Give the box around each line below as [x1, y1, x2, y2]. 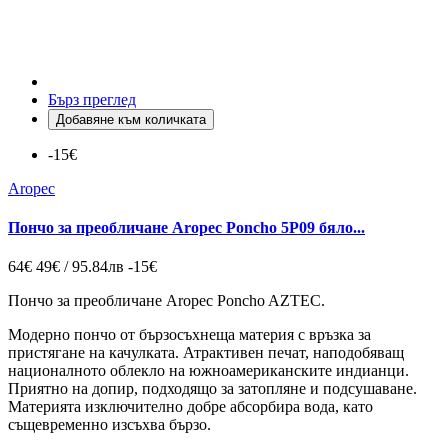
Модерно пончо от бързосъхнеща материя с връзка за [8, 326, 371, 344]
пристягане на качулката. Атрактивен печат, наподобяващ [8, 344, 404, 362]
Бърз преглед [48, 90, 136, 108]
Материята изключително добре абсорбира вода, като [8, 398, 373, 416]
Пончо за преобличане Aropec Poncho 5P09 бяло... [8, 218, 365, 236]
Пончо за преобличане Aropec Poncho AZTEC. [8, 292, 325, 310]
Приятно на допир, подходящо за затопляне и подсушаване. [8, 380, 417, 398]
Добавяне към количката [56, 111, 206, 127]
